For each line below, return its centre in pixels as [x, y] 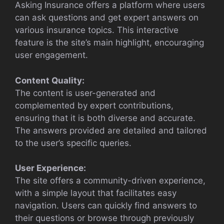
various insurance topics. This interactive [97, 30]
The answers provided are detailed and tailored [111, 130]
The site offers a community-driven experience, [110, 181]
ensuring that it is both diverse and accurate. [105, 118]
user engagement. [51, 55]
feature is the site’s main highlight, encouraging [109, 43]
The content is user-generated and [85, 93]
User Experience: [50, 168]
